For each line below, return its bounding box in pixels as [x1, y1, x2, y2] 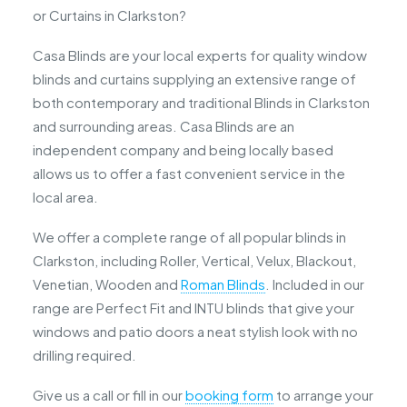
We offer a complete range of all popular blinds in [33, 228, 346, 245]
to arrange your [273, 386, 373, 403]
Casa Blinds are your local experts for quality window [33, 46, 367, 64]
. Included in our [265, 275, 364, 293]
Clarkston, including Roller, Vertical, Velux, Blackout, [33, 252, 356, 269]
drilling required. [33, 346, 136, 363]
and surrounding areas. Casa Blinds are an [33, 117, 294, 134]
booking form [185, 386, 273, 403]
